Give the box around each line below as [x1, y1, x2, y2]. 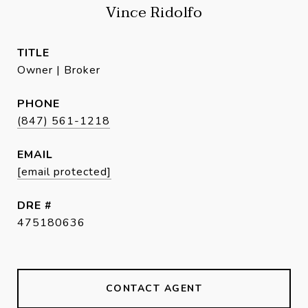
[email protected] [17, 164, 111, 180]
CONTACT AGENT [105, 282, 203, 296]
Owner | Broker [17, 63, 100, 78]
